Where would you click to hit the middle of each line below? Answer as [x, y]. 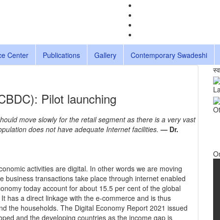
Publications [61, 55]
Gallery [105, 55]
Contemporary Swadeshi [169, 55]
